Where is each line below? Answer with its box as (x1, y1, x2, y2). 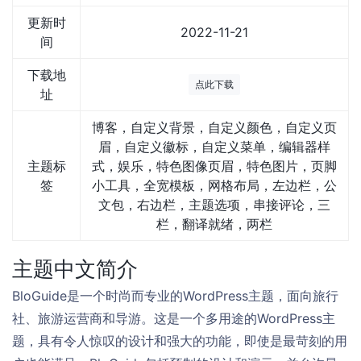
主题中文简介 (12, 256, 138, 281)
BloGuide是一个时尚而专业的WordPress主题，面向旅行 (12, 288, 338, 304)
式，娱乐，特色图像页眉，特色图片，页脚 (92, 158, 337, 174)
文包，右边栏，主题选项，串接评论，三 (98, 197, 330, 213)
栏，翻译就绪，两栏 (156, 216, 272, 232)
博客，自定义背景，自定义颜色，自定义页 (92, 119, 337, 135)
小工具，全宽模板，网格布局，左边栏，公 (92, 177, 337, 193)
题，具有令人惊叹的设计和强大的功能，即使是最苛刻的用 (12, 333, 347, 349)
